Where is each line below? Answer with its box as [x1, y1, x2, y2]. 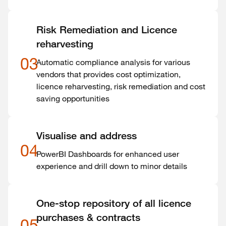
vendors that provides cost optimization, [36, 69, 181, 79]
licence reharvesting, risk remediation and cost [36, 81, 205, 91]
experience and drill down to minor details [36, 161, 187, 171]
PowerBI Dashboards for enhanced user [36, 149, 179, 159]
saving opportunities [36, 93, 109, 103]
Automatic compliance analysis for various [36, 57, 190, 67]
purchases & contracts [36, 211, 140, 223]
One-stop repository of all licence [36, 197, 191, 209]
